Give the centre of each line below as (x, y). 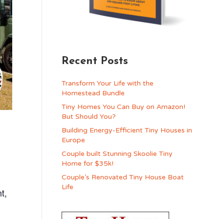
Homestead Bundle (93, 93)
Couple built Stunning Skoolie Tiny (117, 153)
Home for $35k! (87, 163)
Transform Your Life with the (107, 83)
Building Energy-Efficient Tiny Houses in (127, 130)
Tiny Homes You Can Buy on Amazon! (123, 107)
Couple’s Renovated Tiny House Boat (122, 177)
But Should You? (88, 116)
